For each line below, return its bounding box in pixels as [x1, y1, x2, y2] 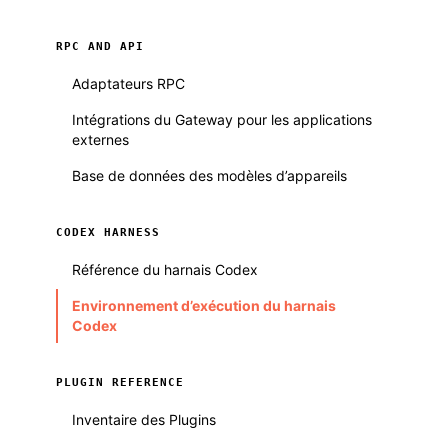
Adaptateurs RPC [72, 75, 185, 92]
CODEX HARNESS [56, 226, 160, 239]
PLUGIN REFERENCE [56, 376, 184, 389]
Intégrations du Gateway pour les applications [72, 111, 372, 128]
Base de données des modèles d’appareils [72, 167, 347, 184]
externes [72, 131, 129, 148]
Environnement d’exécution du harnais [72, 297, 336, 314]
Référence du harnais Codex [72, 261, 258, 278]
